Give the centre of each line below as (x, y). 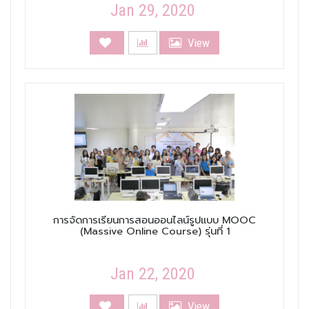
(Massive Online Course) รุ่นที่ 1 (154, 231)
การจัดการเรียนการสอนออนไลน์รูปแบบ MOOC (154, 220)
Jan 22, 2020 (153, 274)
